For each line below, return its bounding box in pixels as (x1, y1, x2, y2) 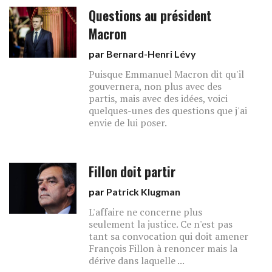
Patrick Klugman (106, 186, 181, 197)
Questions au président (89, 6, 212, 25)
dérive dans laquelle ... (89, 254, 185, 267)
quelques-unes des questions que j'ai (89, 104, 248, 117)
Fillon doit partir (89, 162, 176, 181)
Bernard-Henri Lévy (106, 48, 197, 59)
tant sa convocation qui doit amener (89, 229, 249, 243)
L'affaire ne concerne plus (89, 205, 203, 219)
